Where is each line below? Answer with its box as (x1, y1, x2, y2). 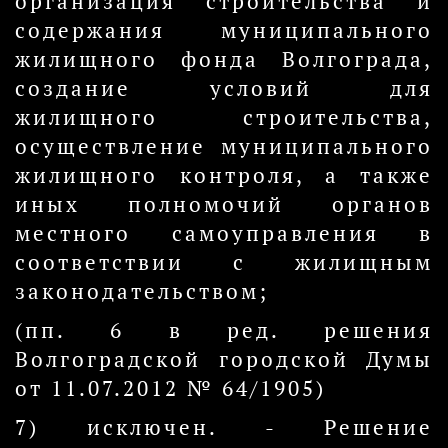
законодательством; (15, 278, 269, 305)
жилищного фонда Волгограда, (15, 46, 433, 73)
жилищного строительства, (15, 104, 433, 131)
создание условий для (15, 75, 433, 102)
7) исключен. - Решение (15, 414, 433, 441)
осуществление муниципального (15, 133, 433, 160)
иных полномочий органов (15, 191, 433, 218)
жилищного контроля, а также (15, 162, 433, 189)
